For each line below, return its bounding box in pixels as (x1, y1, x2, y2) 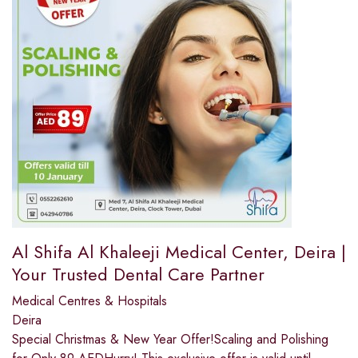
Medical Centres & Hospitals (12, 292, 167, 311)
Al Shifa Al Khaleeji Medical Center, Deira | (12, 239, 346, 265)
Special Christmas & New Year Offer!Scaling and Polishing (12, 330, 328, 349)
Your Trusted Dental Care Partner (12, 261, 265, 288)
